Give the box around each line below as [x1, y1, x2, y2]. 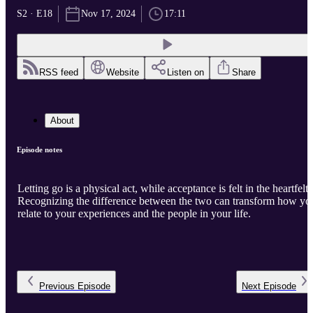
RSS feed [39, 67, 78, 78]
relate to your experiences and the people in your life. [17, 208, 251, 220]
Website [106, 67, 139, 78]
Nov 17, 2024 [81, 8, 136, 20]
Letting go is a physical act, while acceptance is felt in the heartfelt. [17, 182, 311, 195]
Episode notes [17, 145, 62, 154]
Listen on [167, 67, 204, 78]
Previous [39, 281, 75, 292]
